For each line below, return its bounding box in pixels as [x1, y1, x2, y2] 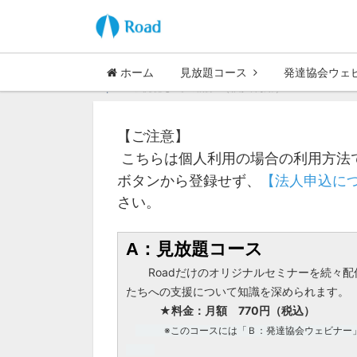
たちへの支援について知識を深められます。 [126, 284, 349, 298]
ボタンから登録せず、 [117, 172, 261, 189]
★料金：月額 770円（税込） [159, 304, 315, 317]
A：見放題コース [126, 239, 263, 259]
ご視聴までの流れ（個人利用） [130, 80, 286, 93]
